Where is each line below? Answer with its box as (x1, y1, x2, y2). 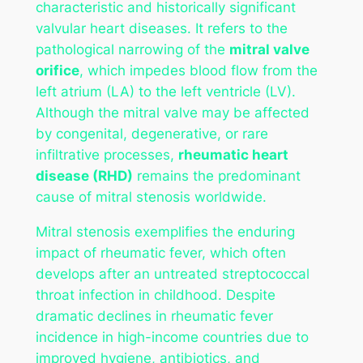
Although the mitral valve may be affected (35, 104, 310, 121)
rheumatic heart (177, 146, 288, 163)
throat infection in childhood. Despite (35, 286, 275, 303)
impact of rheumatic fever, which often (35, 244, 286, 261)
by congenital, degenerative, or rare (35, 125, 268, 142)
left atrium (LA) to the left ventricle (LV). (35, 83, 296, 100)
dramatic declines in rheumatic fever (35, 307, 273, 324)
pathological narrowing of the (35, 41, 229, 58)
